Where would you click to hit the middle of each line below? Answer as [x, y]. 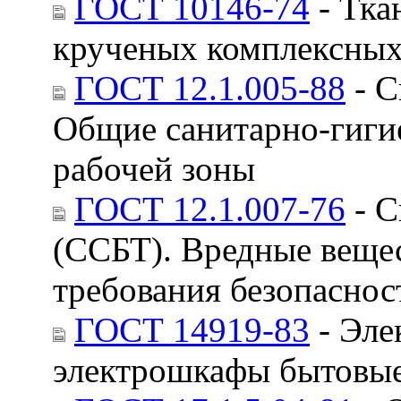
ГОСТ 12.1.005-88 [210, 88]
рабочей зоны [154, 168]
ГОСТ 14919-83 [192, 329]
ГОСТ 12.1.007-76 [210, 209]
